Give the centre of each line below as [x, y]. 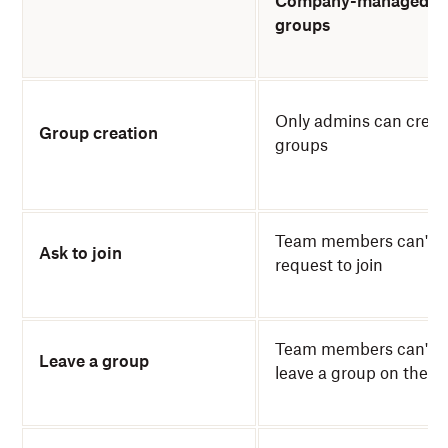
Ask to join [80, 253]
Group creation [98, 133]
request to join [329, 265]
